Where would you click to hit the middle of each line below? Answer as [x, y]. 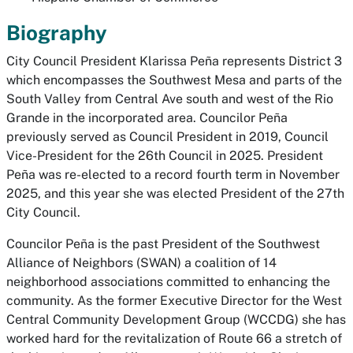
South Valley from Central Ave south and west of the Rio [170, 99]
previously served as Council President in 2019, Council [167, 137]
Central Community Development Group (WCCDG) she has [176, 320]
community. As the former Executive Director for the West [174, 301]
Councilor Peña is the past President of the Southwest [163, 244]
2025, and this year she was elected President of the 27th [175, 193]
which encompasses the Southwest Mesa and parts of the [174, 80]
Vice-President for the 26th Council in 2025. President [165, 156]
